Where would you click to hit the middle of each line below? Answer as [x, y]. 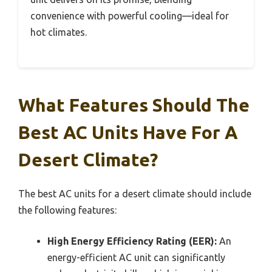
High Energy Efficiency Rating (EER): [132, 241]
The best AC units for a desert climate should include [135, 194]
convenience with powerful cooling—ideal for [130, 16]
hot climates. [59, 32]
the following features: [67, 210]
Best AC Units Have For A [128, 133]
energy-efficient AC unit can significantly [136, 258]
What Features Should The [134, 105]
